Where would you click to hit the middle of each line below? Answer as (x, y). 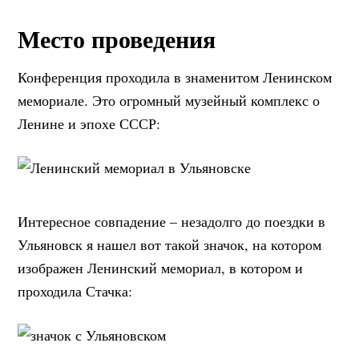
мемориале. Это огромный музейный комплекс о (169, 101)
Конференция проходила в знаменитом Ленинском (175, 77)
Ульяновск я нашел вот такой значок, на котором (170, 245)
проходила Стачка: (75, 291)
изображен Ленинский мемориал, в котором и (161, 268)
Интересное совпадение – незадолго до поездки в (172, 222)
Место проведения (117, 39)
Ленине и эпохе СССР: (89, 124)
